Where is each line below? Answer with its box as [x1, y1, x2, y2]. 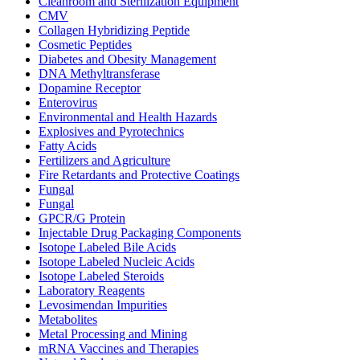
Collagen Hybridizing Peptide [39, 23, 190, 37]
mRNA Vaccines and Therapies [39, 342, 198, 355]
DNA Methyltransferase [39, 67, 160, 80]
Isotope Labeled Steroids [39, 269, 164, 283]
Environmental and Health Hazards [39, 110, 217, 124]
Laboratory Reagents [39, 284, 145, 297]
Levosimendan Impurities [39, 298, 167, 312]
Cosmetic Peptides [39, 38, 132, 51]
